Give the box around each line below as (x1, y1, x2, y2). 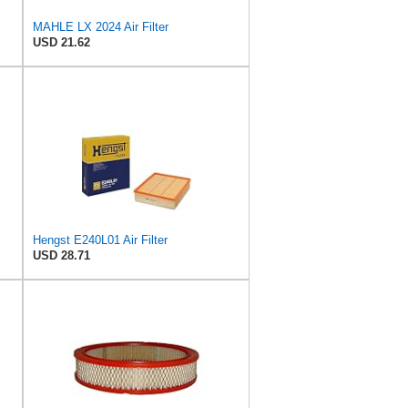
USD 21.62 (33, 35, 90, 49)
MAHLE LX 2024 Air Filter (33, 19, 168, 34)
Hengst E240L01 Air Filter (33, 232, 168, 247)
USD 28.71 (33, 248, 90, 262)
